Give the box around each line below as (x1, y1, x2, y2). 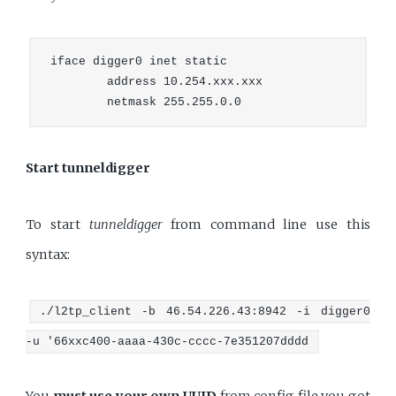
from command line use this (162, 216, 370, 232)
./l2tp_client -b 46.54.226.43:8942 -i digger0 (39, 304, 370, 318)
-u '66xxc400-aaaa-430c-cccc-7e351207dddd (26, 334, 309, 348)
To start (26, 216, 89, 232)
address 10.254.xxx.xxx (49, 75, 263, 89)
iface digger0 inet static (49, 55, 227, 69)
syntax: (26, 246, 71, 263)
